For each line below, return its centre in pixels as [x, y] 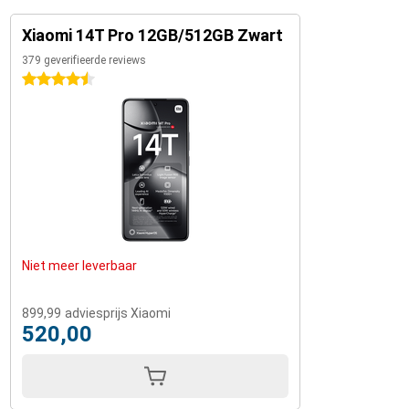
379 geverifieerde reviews [84, 60]
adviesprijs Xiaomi [118, 313]
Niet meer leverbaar [79, 266]
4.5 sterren [54, 79]
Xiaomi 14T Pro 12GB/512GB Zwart [152, 35]
